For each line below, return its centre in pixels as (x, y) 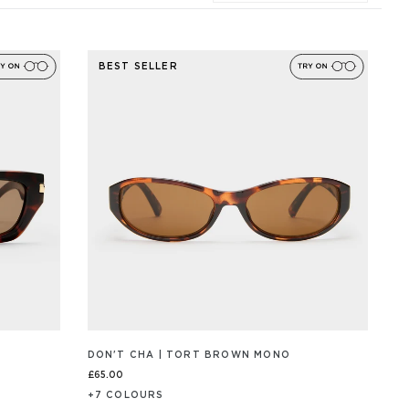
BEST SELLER (138, 67)
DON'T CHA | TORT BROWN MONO (189, 356)
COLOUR (131, 396)
